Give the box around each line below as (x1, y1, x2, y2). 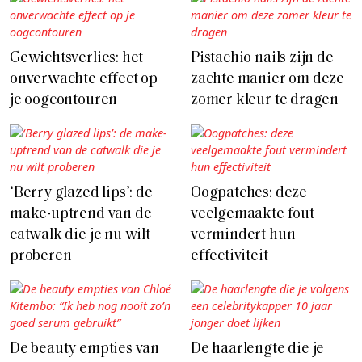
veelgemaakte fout (191, 207, 314, 223)
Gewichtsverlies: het (10, 51, 144, 67)
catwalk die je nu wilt (10, 228, 150, 244)
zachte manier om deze (191, 72, 345, 88)
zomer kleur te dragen (191, 93, 339, 109)
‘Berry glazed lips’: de (10, 186, 153, 202)
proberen (10, 249, 72, 265)
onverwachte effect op (10, 72, 158, 88)
